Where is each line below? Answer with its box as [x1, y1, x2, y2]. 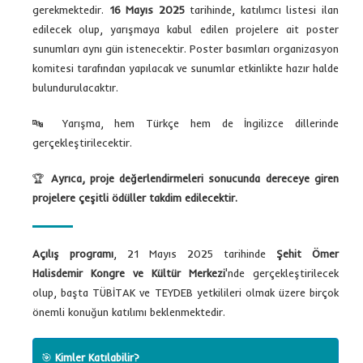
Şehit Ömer [276, 246, 339, 260]
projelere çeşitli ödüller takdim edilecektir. [32, 190, 237, 204]
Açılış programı [32, 246, 113, 260]
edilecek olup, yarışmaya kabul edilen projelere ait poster [32, 22, 339, 36]
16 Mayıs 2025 [109, 2, 185, 16]
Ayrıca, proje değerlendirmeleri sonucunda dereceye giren [50, 171, 340, 185]
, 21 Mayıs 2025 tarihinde [113, 246, 276, 260]
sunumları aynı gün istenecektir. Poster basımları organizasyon [32, 41, 339, 55]
